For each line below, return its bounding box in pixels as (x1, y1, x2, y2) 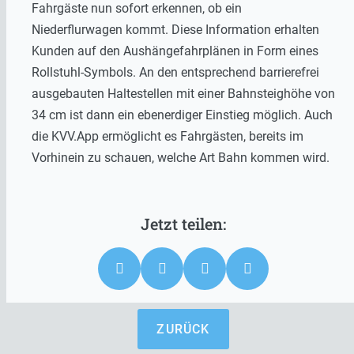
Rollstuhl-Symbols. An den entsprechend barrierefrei (32, 64, 319, 80)
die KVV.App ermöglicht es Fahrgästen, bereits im (32, 128, 303, 144)
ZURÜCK (156, 321, 210, 337)
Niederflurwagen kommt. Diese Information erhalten (32, 21, 319, 37)
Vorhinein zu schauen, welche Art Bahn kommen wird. (32, 149, 330, 165)
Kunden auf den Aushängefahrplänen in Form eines (32, 43, 318, 58)
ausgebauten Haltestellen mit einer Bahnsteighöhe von (32, 85, 335, 101)
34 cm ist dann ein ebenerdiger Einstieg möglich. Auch (32, 107, 333, 122)
